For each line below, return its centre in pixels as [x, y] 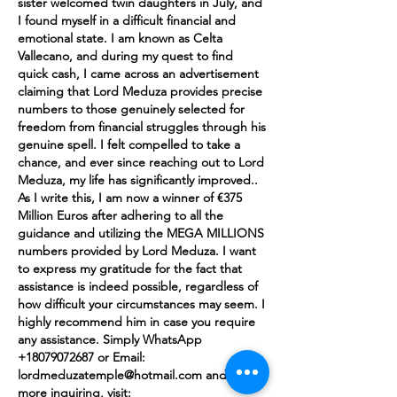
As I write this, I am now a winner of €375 [130, 197]
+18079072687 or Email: [82, 357]
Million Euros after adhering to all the [121, 215]
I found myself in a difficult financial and [127, 20]
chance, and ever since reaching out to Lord [141, 162]
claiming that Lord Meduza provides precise [140, 91]
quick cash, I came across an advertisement [138, 73]
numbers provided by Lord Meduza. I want [137, 250]
